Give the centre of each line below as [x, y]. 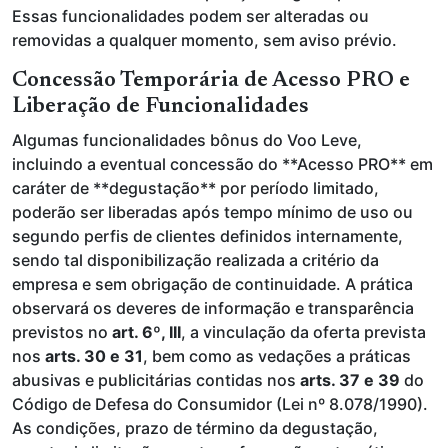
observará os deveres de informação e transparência [213, 308]
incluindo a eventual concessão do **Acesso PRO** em [222, 164]
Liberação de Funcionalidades [160, 107]
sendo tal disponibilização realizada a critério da [195, 260]
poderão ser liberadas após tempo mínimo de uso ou [212, 212]
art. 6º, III [146, 332]
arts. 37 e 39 [350, 380]
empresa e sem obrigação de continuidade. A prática [212, 284]
